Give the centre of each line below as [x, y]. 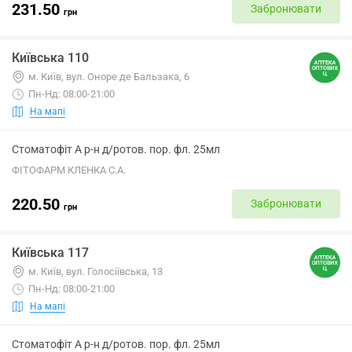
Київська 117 [50, 253]
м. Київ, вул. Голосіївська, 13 [95, 271]
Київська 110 [50, 58]
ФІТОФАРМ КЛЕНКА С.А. [69, 170]
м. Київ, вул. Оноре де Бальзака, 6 [109, 77]
